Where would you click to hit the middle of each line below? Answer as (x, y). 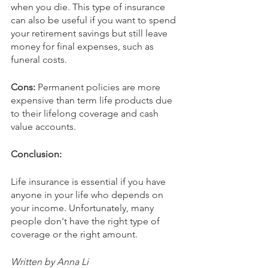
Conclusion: (36, 154)
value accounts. (43, 126)
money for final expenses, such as (83, 46)
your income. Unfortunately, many (83, 208)
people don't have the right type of (86, 221)
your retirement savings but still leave (90, 33)
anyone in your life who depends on (88, 194)
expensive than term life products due (93, 100)
